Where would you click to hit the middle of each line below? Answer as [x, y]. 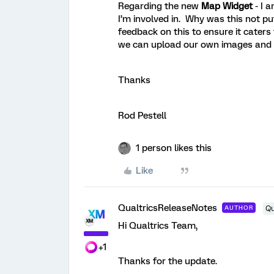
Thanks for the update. [168, 261]
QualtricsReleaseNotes [168, 208]
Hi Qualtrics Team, [158, 225]
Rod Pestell [142, 115]
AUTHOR [239, 207]
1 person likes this [174, 148]
